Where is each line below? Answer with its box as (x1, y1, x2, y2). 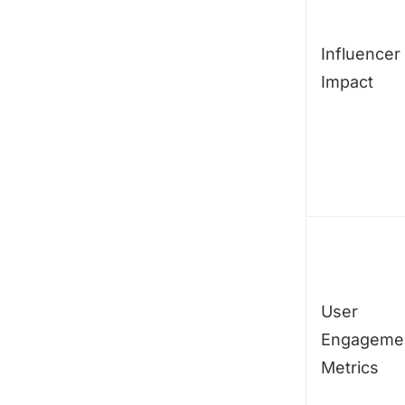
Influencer (321, 44, 400, 64)
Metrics (321, 358, 379, 378)
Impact (321, 72, 373, 92)
